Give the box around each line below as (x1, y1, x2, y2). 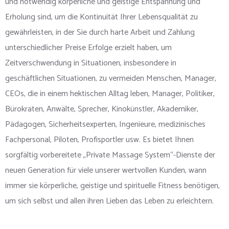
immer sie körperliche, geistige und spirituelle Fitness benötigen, (5, 179, 220, 193)
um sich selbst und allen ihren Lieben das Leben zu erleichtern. (5, 194, 214, 209)
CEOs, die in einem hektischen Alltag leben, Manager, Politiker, (5, 87, 215, 101)
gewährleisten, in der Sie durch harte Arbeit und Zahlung (5, 26, 195, 40)
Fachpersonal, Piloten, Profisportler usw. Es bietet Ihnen (5, 133, 194, 147)
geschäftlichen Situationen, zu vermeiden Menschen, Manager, (5, 72, 216, 86)
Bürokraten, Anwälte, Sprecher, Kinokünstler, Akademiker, (5, 102, 198, 117)
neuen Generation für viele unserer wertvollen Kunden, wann (5, 164, 207, 178)
